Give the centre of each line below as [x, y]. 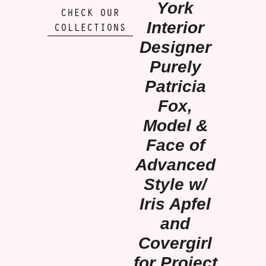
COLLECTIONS [90, 28]
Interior [175, 27]
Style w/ [175, 184]
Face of [175, 145]
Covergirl [175, 243]
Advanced [175, 164]
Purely [175, 66]
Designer [175, 47]
